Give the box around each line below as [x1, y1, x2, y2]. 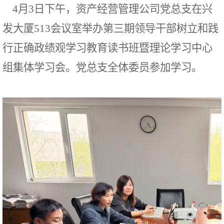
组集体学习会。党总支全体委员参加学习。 [2, 61, 202, 73]
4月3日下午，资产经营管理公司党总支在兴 [2, 3, 212, 15]
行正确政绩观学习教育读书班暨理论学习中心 [2, 42, 212, 54]
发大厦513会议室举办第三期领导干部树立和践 [2, 22, 218, 34]
